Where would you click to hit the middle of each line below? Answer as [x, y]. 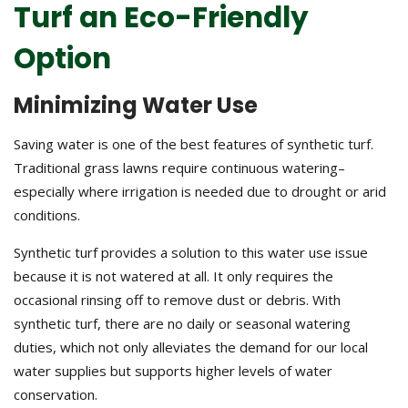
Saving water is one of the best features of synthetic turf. [194, 144]
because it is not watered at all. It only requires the [173, 276]
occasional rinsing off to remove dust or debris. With [177, 300]
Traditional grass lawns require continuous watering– [179, 168]
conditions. [47, 215]
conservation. [56, 395]
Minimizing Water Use [136, 106]
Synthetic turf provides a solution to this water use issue [191, 253]
